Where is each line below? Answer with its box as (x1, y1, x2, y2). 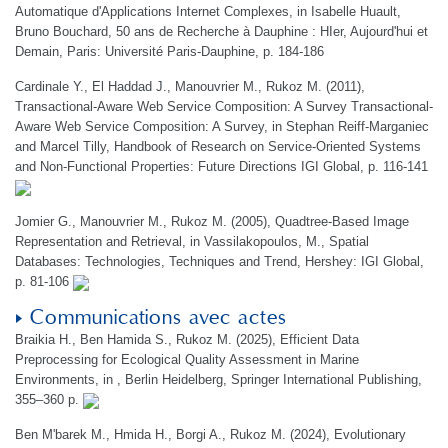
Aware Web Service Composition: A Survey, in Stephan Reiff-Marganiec (15, 119, 429, 134)
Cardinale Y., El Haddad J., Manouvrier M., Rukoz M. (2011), (15, 79, 365, 94)
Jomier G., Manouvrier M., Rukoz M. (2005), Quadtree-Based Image (15, 214, 409, 229)
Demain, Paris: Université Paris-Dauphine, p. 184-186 (15, 44, 324, 59)
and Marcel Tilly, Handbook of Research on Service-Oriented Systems (15, 139, 421, 154)
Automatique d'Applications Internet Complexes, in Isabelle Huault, (15, 4, 401, 19)
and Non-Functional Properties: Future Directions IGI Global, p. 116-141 (15, 159, 428, 174)
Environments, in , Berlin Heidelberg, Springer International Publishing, (15, 372, 422, 387)
